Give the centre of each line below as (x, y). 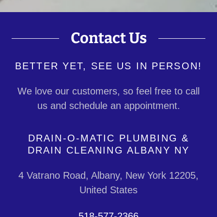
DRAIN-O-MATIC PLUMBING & (108, 138)
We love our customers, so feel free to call (108, 91)
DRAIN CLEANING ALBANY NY (108, 150)
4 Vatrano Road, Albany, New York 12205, (108, 176)
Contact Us (108, 38)
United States (108, 190)
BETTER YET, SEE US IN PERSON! (108, 66)
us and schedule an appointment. (108, 106)
